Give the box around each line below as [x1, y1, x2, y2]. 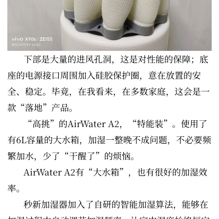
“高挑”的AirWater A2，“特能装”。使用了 [23, 117, 207, 130]
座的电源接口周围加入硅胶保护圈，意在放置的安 [7, 68, 201, 82]
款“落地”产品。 [7, 101, 78, 114]
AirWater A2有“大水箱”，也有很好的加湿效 [23, 165, 207, 178]
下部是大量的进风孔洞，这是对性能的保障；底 [23, 52, 208, 66]
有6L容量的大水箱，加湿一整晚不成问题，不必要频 [7, 133, 211, 146]
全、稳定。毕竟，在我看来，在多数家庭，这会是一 [7, 85, 210, 98]
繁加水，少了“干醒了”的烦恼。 [7, 149, 139, 162]
